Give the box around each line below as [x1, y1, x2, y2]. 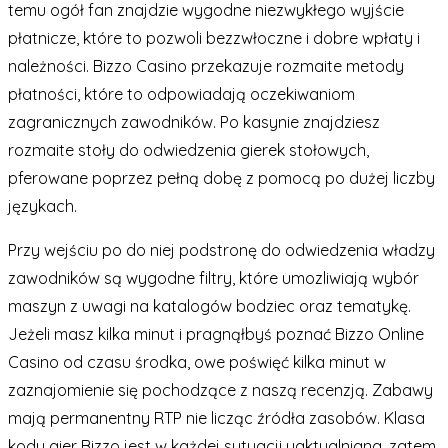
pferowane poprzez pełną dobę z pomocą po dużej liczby [8, 167, 435, 188]
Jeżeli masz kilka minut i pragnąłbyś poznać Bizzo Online [8, 323, 424, 344]
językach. [8, 195, 77, 216]
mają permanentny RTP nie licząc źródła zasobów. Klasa [8, 407, 425, 428]
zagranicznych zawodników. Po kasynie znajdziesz [8, 111, 380, 132]
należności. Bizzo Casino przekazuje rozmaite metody [8, 55, 404, 76]
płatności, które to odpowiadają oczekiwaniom [8, 83, 355, 104]
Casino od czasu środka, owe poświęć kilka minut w [8, 351, 386, 372]
